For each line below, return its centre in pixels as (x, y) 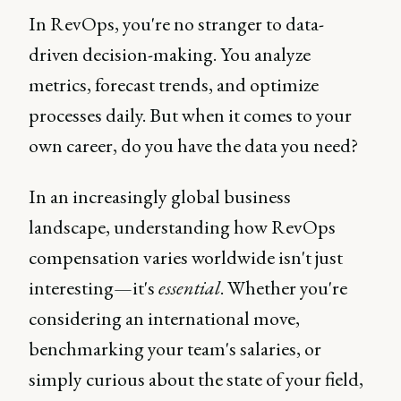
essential (189, 288)
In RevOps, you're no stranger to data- (176, 24)
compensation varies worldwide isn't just (186, 257)
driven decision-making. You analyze (170, 54)
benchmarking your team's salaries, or (175, 349)
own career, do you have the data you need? (193, 145)
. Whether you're (284, 288)
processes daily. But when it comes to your (190, 115)
